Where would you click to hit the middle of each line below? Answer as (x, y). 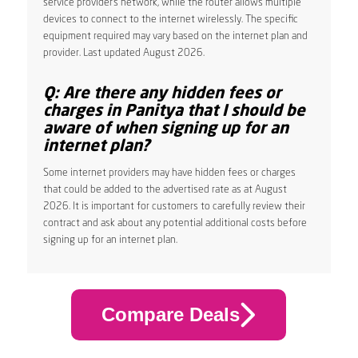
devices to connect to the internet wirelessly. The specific (170, 19)
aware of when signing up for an (165, 129)
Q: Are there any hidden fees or (162, 94)
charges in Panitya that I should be (174, 111)
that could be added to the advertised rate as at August (165, 189)
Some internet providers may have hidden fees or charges (169, 173)
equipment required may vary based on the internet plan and (175, 36)
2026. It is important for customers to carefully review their (174, 206)
